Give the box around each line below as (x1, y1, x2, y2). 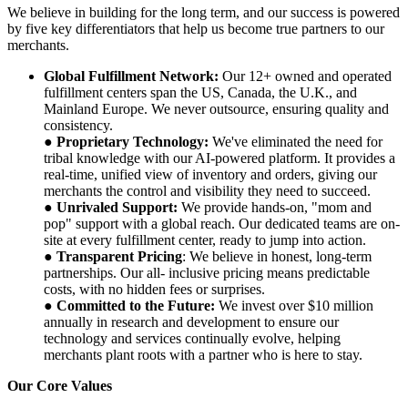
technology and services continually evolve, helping (44, 330, 341, 346)
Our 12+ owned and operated (219, 67, 392, 84)
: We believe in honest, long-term (182, 248, 372, 264)
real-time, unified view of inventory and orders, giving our (44, 166, 377, 182)
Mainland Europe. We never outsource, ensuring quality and (44, 100, 389, 117)
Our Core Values (7, 377, 112, 393)
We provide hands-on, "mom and (178, 199, 372, 215)
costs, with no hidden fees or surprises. (44, 280, 265, 297)
